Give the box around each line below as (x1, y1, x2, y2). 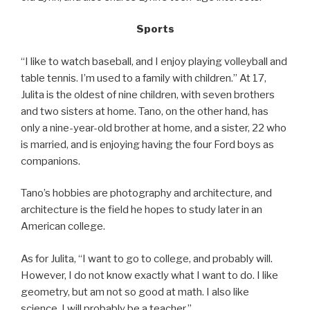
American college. (21, 220, 105, 233)
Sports (136, 23, 174, 36)
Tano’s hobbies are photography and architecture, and (21, 187, 272, 200)
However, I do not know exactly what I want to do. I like (21, 268, 278, 282)
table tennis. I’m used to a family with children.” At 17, (21, 71, 266, 84)
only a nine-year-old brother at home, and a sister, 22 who (21, 121, 286, 134)
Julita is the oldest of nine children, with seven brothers (21, 88, 275, 101)
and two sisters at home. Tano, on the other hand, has (21, 104, 268, 118)
